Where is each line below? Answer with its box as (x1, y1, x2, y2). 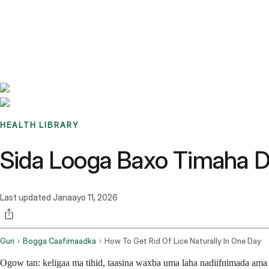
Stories (62, 10, 88, 20)
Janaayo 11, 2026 (53, 192, 118, 203)
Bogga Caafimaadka (23, 237, 96, 246)
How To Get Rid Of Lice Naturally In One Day (104, 237, 261, 246)
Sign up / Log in (29, 24, 91, 35)
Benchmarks (14, 10, 62, 20)
